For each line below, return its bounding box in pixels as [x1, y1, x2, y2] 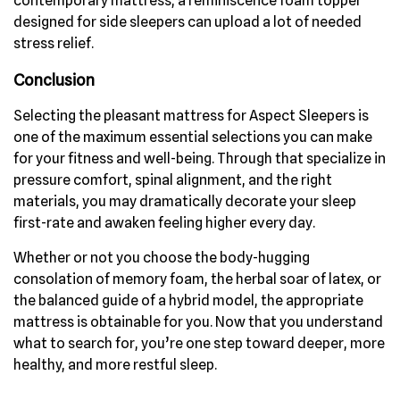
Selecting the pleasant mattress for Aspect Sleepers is [13, 106, 369, 124]
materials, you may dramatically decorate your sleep [13, 192, 356, 210]
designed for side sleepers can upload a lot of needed [13, 12, 362, 30]
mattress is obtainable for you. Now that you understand [13, 312, 383, 330]
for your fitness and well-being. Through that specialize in [13, 149, 386, 167]
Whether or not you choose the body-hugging [13, 248, 310, 266]
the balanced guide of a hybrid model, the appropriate [13, 291, 363, 309]
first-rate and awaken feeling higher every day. [13, 213, 315, 231]
